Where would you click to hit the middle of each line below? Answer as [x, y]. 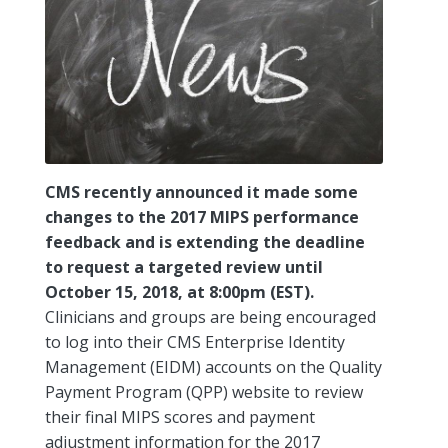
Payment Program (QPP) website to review [204, 392]
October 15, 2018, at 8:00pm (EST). [179, 292]
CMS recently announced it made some [201, 192]
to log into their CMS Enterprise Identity [195, 342]
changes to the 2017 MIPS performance [202, 217]
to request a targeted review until [184, 267]
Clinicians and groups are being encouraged [210, 317]
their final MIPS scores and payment [180, 417]
